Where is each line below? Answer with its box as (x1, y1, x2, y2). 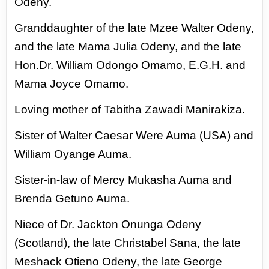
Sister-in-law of (14, 174, 94, 186)
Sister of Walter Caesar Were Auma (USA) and (14, 129, 254, 142)
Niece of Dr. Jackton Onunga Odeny (14, 218, 202, 231)
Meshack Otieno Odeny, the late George (14, 255, 223, 268)
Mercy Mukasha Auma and (93, 174, 232, 186)
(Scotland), (14, 237, 74, 249)
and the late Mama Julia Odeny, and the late (14, 40, 242, 53)
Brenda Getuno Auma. (14, 192, 130, 205)
